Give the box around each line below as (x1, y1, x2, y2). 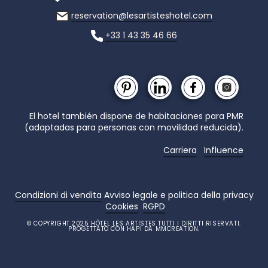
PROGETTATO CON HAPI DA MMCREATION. (68, 225, 200, 233)
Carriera (163, 144, 197, 157)
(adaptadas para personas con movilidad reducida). (25, 121, 243, 134)
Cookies (105, 200, 138, 213)
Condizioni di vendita (14, 189, 102, 202)
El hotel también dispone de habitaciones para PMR (29, 110, 243, 123)
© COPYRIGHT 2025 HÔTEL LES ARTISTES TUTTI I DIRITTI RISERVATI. (27, 220, 241, 228)
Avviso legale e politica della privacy (103, 189, 254, 202)
